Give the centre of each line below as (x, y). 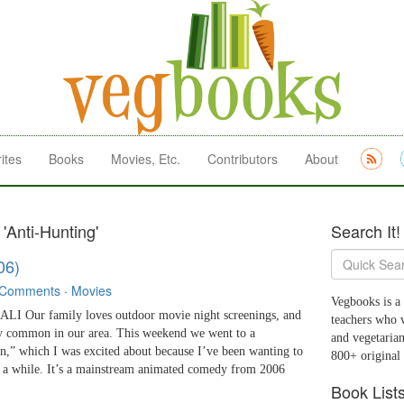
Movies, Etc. (146, 159)
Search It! (366, 231)
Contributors (243, 159)
